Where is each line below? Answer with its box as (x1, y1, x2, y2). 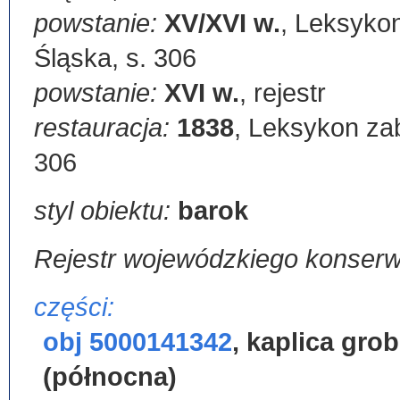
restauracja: (34, 113, 177, 142)
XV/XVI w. (164, 9, 280, 37)
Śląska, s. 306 (34, 44, 196, 72)
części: (34, 293, 114, 321)
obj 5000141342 (43, 328, 232, 356)
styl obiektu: (34, 196, 178, 225)
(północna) (43, 362, 177, 391)
